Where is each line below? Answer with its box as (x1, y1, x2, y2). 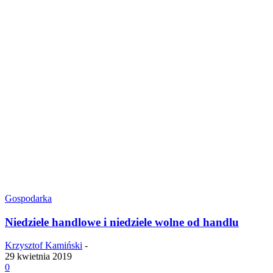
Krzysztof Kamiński (5, 240, 82, 251)
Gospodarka (5, 193, 52, 204)
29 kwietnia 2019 (5, 251, 72, 262)
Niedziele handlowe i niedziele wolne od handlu (5, 215, 239, 229)
